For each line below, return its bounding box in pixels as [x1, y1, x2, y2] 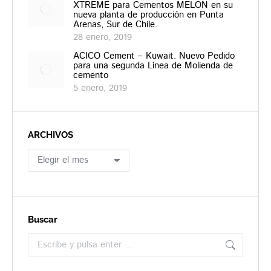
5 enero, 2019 [73, 81, 127, 94]
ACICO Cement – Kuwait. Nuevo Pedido [73, 49, 235, 62]
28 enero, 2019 [73, 30, 132, 44]
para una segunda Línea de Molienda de [73, 59, 233, 72]
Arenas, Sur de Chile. [73, 18, 157, 31]
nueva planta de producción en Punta [73, 8, 224, 21]
